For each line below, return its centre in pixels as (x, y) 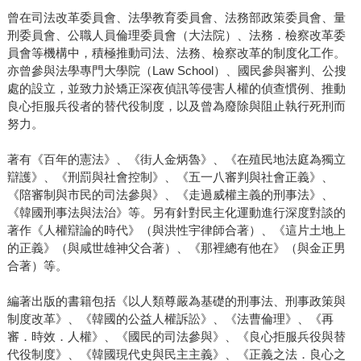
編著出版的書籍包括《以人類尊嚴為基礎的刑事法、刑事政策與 (176, 301)
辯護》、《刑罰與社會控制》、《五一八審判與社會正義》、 (170, 177)
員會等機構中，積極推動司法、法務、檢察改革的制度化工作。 (176, 53)
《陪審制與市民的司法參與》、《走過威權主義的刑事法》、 (170, 195)
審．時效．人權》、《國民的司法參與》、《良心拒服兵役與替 (176, 337)
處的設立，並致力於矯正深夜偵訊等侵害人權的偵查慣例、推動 (176, 89)
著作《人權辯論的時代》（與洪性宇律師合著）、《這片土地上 (176, 230)
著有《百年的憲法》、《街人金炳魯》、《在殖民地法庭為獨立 (176, 160)
